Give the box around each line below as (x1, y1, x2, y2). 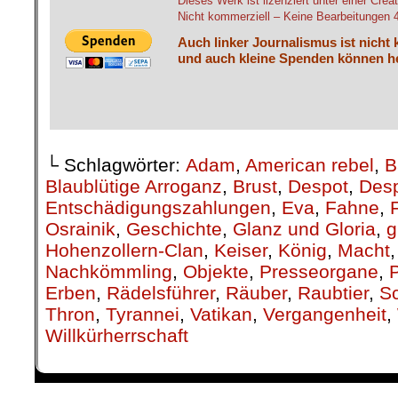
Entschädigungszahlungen (45, 266, 271, 287)
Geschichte (126, 287, 222, 308)
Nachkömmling (45, 330, 172, 351)
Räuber (226, 351, 287, 372)
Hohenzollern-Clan (45, 308, 203, 330)
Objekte (183, 330, 249, 351)
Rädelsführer (107, 351, 215, 372)
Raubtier (298, 351, 369, 372)
